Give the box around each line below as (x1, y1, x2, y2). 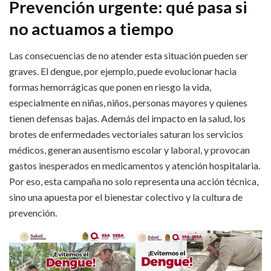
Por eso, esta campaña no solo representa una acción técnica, (9, 175, 258, 188)
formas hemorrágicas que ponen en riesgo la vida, (9, 81, 211, 93)
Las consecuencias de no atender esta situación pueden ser (9, 50, 248, 62)
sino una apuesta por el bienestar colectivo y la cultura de (9, 191, 243, 203)
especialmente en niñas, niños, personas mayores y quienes (9, 97, 247, 109)
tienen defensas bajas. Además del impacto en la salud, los (9, 113, 246, 125)
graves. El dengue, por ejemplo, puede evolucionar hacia (9, 65, 237, 77)
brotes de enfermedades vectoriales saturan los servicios (9, 128, 243, 140)
